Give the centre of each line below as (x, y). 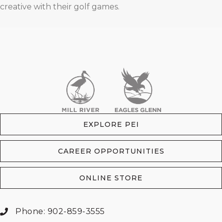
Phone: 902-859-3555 (60, 212)
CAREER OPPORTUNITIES (111, 151)
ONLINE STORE (111, 178)
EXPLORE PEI (111, 125)
